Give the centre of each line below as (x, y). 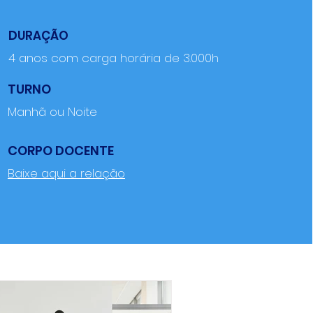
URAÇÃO (43, 36)
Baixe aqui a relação (66, 173)
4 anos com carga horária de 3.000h (113, 58)
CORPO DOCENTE (60, 151)
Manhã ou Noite (52, 112)
